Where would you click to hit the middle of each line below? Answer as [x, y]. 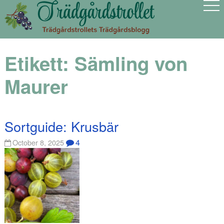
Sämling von [131, 63]
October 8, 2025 [38, 142]
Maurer [36, 86]
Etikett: [39, 63]
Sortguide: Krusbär [61, 126]
